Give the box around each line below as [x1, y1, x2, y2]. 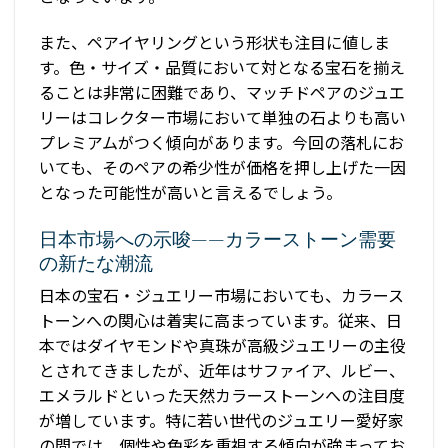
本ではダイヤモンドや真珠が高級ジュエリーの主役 [39, 333, 406, 358]
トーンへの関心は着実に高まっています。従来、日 [39, 308, 402, 333]
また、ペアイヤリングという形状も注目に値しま [39, 29, 390, 54]
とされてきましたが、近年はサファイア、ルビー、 [39, 358, 405, 383]
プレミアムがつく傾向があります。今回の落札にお [39, 129, 404, 154]
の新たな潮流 [39, 248, 153, 275]
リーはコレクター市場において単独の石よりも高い [39, 104, 406, 129]
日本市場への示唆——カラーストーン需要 [39, 224, 396, 251]
